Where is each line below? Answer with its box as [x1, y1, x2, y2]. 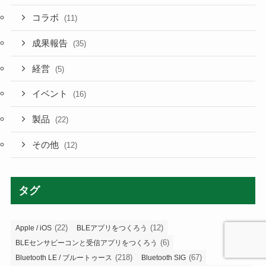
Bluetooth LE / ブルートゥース [15, 253, 112, 262]
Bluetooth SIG [141, 253, 186, 262]
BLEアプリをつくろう [76, 223, 147, 232]
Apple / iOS [15, 223, 52, 232]
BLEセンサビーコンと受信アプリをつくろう [15, 238, 157, 247]
